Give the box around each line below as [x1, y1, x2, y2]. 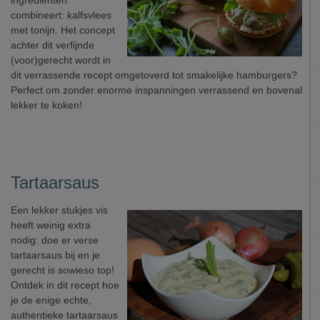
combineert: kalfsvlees [11, 9, 111, 21]
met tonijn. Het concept [11, 24, 115, 36]
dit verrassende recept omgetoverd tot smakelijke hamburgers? [11, 69, 297, 81]
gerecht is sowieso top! [11, 264, 114, 276]
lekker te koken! [11, 99, 82, 111]
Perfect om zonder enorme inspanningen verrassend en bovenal [11, 84, 302, 96]
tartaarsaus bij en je [11, 249, 100, 261]
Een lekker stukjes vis [11, 204, 108, 216]
